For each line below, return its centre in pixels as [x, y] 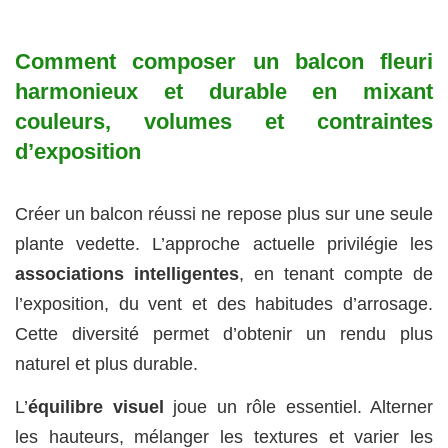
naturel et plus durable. [106, 364]
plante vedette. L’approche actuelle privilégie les [224, 244]
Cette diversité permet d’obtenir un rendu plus [224, 334]
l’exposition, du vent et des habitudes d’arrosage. [224, 304]
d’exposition [78, 151]
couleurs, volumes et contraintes [224, 121]
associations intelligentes [127, 274]
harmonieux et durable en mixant [224, 91]
